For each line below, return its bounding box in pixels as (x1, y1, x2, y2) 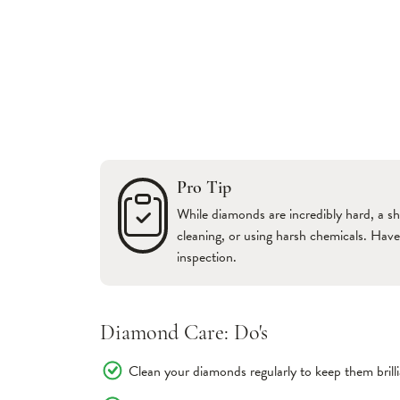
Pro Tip (177, 179, 231, 197)
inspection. (177, 246, 237, 268)
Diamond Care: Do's (100, 323, 268, 345)
